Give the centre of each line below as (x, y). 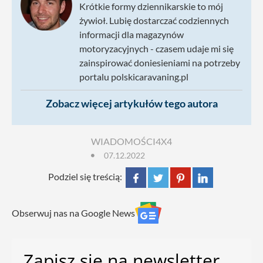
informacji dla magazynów (131, 35)
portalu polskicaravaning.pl (134, 77)
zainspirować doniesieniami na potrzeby (160, 63)
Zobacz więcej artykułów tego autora (131, 104)
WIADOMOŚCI (123, 141)
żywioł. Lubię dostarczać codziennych (154, 21)
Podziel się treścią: (86, 176)
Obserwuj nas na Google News (73, 213)
